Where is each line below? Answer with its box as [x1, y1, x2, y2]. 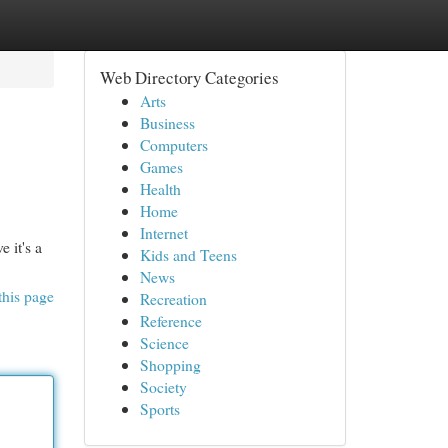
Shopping [139, 354, 201, 375]
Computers [139, 134, 208, 155]
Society [139, 376, 187, 397]
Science [139, 332, 189, 353]
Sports [139, 398, 180, 419]
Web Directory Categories [99, 66, 279, 89]
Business [139, 112, 195, 133]
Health [139, 178, 181, 199]
